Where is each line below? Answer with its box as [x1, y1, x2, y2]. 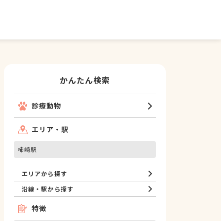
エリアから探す [22, 169, 67, 178]
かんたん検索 [59, 74, 110, 86]
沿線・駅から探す [22, 184, 74, 193]
